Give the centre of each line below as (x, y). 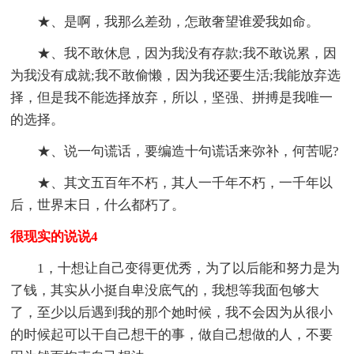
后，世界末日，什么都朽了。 (98, 205)
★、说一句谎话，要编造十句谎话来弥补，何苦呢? (188, 152)
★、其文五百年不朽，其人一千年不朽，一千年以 (185, 183)
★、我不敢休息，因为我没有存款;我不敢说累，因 (187, 54)
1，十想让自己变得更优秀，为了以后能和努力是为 (189, 269)
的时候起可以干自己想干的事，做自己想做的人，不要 (172, 335)
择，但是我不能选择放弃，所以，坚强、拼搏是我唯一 (172, 98)
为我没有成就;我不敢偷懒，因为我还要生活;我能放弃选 (176, 76)
